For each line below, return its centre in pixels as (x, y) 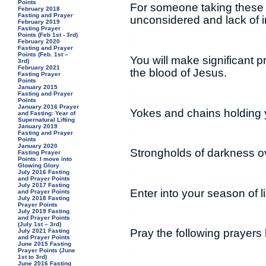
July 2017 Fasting (44, 185)
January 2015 (38, 87)
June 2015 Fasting (45, 244)
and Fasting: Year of (47, 113)
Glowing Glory (39, 165)
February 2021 (39, 67)
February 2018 (39, 9)
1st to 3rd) (33, 257)
